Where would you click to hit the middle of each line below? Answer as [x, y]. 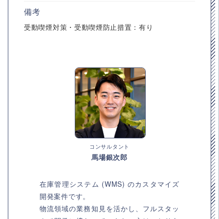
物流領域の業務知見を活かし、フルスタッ [109, 208]
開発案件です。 [65, 196]
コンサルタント [109, 146]
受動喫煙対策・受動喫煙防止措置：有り [89, 27]
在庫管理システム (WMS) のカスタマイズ [109, 184]
